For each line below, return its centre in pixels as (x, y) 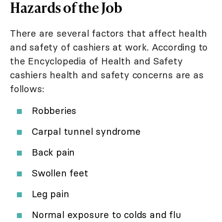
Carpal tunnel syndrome (86, 132)
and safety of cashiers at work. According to (109, 47)
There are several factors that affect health (109, 33)
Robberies (54, 111)
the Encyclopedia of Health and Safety (96, 61)
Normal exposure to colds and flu (107, 215)
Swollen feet (60, 173)
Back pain (54, 152)
